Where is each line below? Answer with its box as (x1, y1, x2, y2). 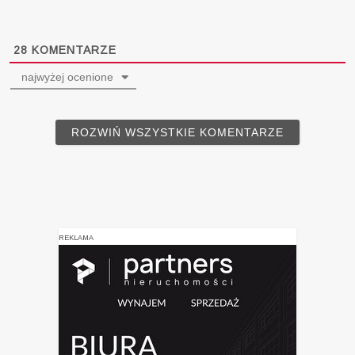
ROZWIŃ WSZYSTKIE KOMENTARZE (71, 125, 284, 139)
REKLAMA (59, 233, 94, 242)
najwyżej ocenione (18, 70, 114, 83)
